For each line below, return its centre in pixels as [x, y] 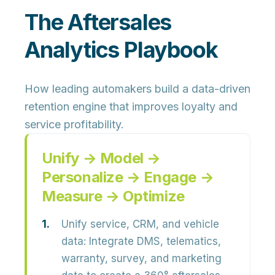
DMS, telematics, [179, 241]
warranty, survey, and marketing [141, 258]
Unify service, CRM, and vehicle [140, 224]
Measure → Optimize [113, 196]
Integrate [111, 241]
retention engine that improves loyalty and [131, 107]
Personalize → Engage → [128, 177]
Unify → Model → [102, 158]
